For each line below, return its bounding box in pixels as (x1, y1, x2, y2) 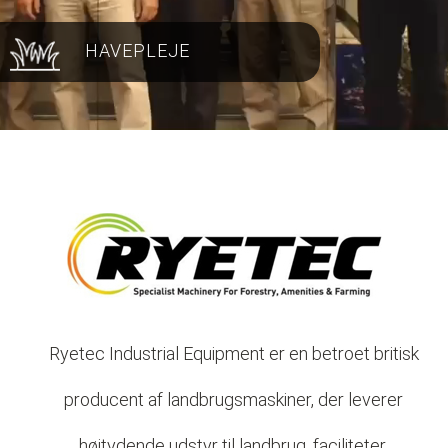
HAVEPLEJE (85, 40, 190, 61)
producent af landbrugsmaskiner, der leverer (64, 389, 403, 410)
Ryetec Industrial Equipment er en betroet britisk (48, 343, 419, 364)
